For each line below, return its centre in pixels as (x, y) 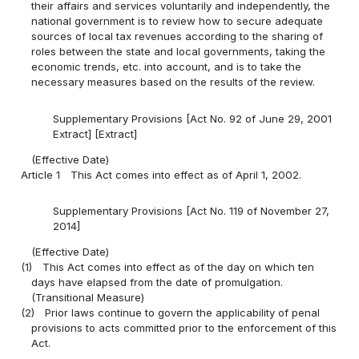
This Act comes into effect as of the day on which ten (179, 267)
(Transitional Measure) (88, 298)
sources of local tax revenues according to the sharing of (177, 36)
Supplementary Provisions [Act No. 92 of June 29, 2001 (192, 118)
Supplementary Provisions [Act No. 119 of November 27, (191, 211)
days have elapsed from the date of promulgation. (157, 282)
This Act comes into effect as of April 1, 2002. (186, 174)
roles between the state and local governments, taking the (179, 52)
